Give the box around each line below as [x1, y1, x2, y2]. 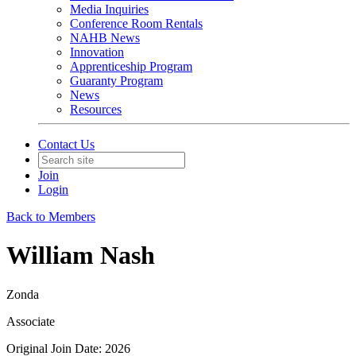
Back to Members [6, 210, 95, 223]
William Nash [6, 241, 155, 270]
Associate [6, 314, 55, 328]
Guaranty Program [70, 74, 163, 87]
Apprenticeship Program [70, 60, 192, 73]
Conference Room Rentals [70, 17, 203, 30]
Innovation [70, 45, 124, 59]
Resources [70, 103, 122, 116]
